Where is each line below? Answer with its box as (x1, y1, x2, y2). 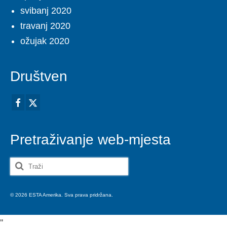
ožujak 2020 (20, 36, 69, 47)
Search (10, 159, 40, 170)
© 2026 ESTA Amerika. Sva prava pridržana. (10, 192, 113, 198)
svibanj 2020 (20, 6, 71, 16)
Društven (10, 68, 67, 85)
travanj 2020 (20, 21, 70, 31)
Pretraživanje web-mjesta (10, 131, 171, 147)
